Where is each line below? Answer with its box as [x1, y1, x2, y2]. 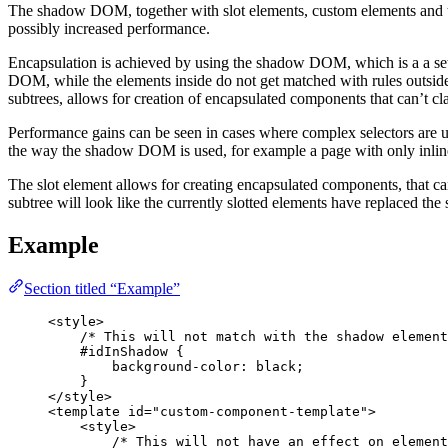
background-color [112, 359, 240, 375]
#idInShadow [80, 344, 168, 360]
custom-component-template [160, 404, 360, 420]
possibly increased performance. [8, 19, 210, 37]
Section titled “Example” [24, 280, 180, 298]
